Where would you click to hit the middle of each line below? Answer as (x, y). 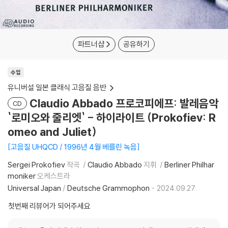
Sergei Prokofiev (36, 165)
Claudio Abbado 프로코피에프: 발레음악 (124, 103)
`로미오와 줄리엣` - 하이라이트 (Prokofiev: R (112, 118)
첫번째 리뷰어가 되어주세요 (49, 206)
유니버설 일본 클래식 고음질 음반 (57, 87)
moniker (22, 176)
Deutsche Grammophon (108, 188)
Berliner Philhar (189, 165)
